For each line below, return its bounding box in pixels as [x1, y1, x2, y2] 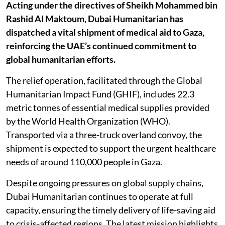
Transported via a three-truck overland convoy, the [6, 129, 202, 140]
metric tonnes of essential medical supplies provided [6, 102, 209, 113]
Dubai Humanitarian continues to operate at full [6, 191, 193, 202]
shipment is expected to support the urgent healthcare [6, 143, 216, 154]
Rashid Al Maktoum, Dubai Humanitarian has [6, 13, 183, 24]
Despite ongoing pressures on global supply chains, [6, 177, 203, 188]
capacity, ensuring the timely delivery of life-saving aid [6, 204, 215, 215]
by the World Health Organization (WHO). [6, 116, 170, 127]
